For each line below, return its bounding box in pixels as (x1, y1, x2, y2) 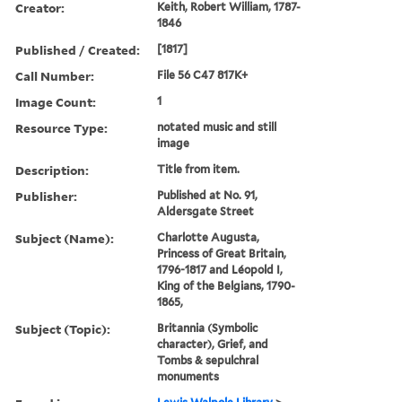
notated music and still (157, 119, 277, 134)
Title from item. (157, 162, 240, 176)
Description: (15, 161, 89, 179)
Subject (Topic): (15, 319, 110, 337)
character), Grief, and (157, 336, 269, 351)
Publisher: (15, 187, 77, 205)
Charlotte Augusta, (157, 230, 260, 244)
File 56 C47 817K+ (157, 67, 249, 82)
